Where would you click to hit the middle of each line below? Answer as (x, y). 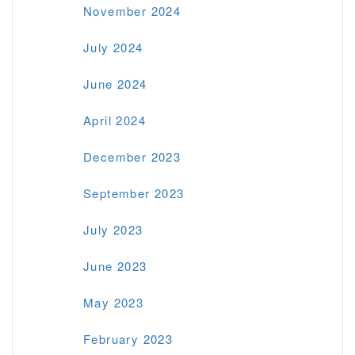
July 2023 (113, 229)
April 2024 (115, 120)
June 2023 (115, 265)
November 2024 (132, 10)
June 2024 (115, 83)
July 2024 (113, 47)
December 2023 (132, 156)
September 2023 (134, 193)
